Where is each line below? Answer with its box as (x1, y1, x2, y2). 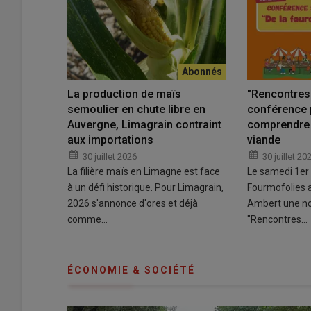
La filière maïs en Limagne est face (67, 166, 220, 178)
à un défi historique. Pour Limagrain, (67, 182, 224, 194)
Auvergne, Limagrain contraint (67, 118, 221, 132)
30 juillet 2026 (83, 151, 137, 162)
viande (246, 133, 283, 147)
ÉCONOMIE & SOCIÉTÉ (67, 264, 195, 276)
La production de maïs (67, 87, 181, 101)
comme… (67, 214, 108, 226)
